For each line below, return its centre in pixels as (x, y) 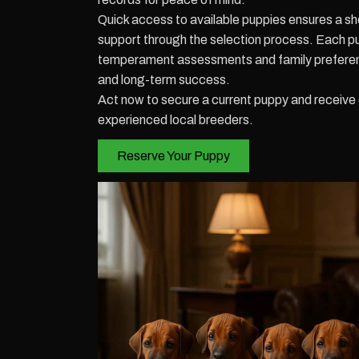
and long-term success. (164, 80)
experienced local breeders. (175, 120)
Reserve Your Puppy (173, 156)
